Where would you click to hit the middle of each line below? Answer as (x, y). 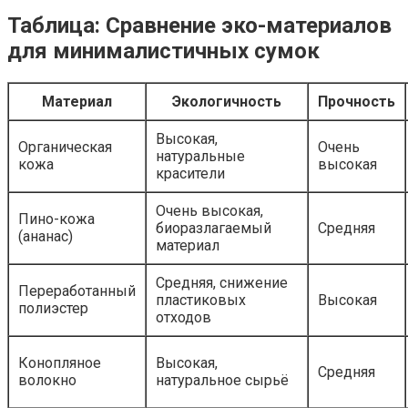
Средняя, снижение (222, 283)
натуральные (200, 157)
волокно (47, 381)
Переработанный (77, 291)
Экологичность (227, 102)
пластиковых (201, 301)
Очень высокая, (209, 211)
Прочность (357, 102)
